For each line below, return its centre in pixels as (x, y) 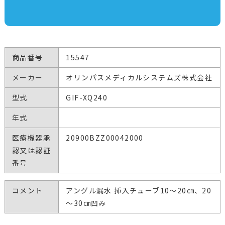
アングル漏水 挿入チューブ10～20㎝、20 (139, 191)
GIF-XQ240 (87, 98)
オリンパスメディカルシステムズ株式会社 (139, 78)
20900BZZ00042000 (105, 138)
